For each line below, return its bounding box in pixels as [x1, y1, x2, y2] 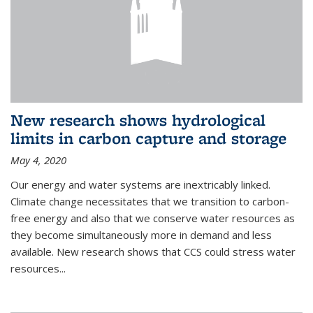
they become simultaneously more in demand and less [10, 227, 272, 242]
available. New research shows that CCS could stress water [10, 244, 296, 259]
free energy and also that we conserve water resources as [10, 210, 295, 225]
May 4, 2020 [10, 152, 66, 167]
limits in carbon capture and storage [10, 126, 286, 149]
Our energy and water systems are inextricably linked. [10, 177, 270, 191]
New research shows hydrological [10, 108, 265, 131]
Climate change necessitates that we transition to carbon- [10, 194, 289, 208]
